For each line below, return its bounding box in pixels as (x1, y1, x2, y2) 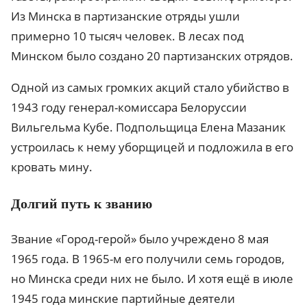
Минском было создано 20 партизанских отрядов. (11, 47, 293, 64)
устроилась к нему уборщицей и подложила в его (11, 138, 293, 155)
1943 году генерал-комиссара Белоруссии (11, 99, 247, 115)
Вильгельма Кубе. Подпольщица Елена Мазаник (11, 119, 286, 135)
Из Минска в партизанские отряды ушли (11, 8, 240, 24)
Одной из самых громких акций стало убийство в (11, 79, 289, 95)
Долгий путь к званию (11, 195, 152, 211)
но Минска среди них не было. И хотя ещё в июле (11, 270, 293, 286)
